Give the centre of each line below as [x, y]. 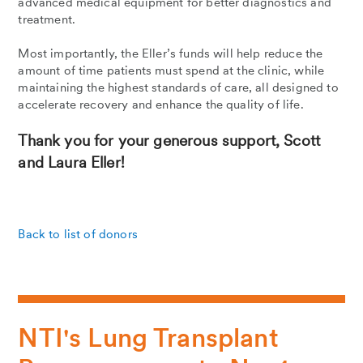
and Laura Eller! [71, 163]
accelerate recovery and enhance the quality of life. [161, 104]
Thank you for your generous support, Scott [169, 141]
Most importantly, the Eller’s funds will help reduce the [171, 53]
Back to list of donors [78, 235]
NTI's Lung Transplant [148, 337]
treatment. [47, 19]
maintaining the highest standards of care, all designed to [178, 87]
